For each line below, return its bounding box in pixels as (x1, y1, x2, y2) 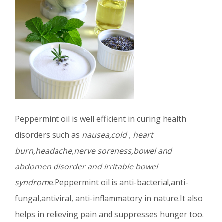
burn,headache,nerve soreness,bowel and (15, 145, 172, 157)
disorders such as (15, 129, 80, 141)
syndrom (15, 177, 49, 188)
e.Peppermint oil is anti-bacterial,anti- (49, 177, 188, 188)
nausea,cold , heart (80, 129, 153, 141)
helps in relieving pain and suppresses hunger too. (15, 209, 204, 220)
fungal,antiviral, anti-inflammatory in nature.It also (15, 193, 203, 204)
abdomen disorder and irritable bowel (15, 161, 158, 172)
